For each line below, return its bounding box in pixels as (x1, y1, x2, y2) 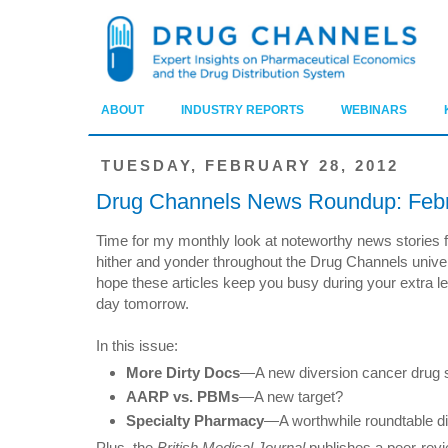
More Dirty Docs (126, 364, 241, 382)
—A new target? (239, 388, 344, 406)
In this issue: (96, 337, 178, 355)
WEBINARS (341, 103, 407, 118)
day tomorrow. (96, 295, 189, 313)
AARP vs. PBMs (126, 388, 240, 406)
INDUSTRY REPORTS (181, 103, 304, 118)
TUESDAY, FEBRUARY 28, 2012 (100, 156, 399, 174)
